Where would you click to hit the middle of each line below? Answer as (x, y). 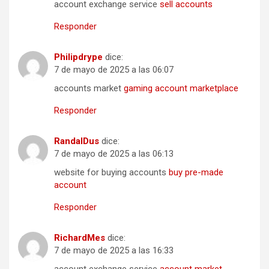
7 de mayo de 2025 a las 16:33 (114, 251)
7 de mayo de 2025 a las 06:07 (114, 70)
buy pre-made (196, 173)
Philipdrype (78, 57)
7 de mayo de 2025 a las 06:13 (114, 154)
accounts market (89, 89)
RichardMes (80, 238)
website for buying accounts (111, 173)
